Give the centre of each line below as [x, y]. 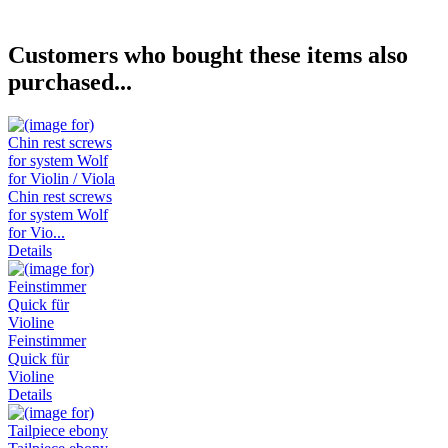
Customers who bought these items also [208, 55]
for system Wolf [58, 215]
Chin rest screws [60, 197]
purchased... [70, 82]
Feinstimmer [47, 341]
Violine [31, 377]
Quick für [38, 359]
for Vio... [36, 233]
